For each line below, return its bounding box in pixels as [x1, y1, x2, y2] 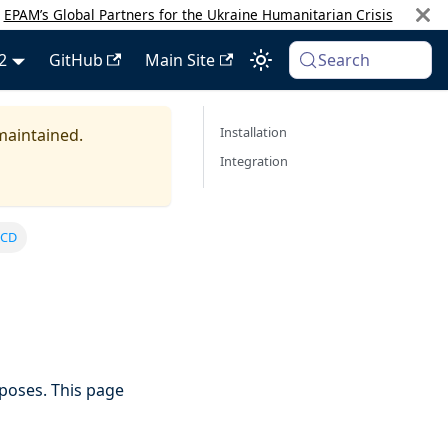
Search [318, 49, 371, 71]
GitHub [48, 49, 103, 71]
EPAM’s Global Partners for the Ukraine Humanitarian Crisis [3, 4, 393, 24]
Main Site [144, 49, 215, 71]
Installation [220, 123, 287, 141]
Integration [220, 152, 288, 170]
